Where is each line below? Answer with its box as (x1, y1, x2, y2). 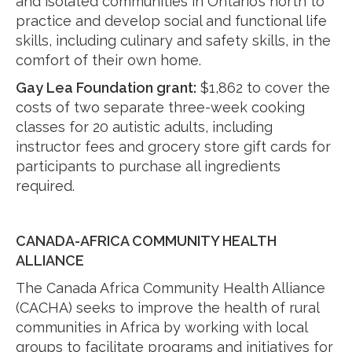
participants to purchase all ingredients (16, 158, 280, 174)
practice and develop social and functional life (16, 13, 327, 29)
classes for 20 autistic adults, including (16, 119, 273, 135)
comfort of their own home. (16, 52, 201, 68)
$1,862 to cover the (196, 79, 330, 96)
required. (16, 178, 75, 194)
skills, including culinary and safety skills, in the (16, 32, 331, 49)
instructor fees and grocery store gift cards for (16, 138, 331, 155)
